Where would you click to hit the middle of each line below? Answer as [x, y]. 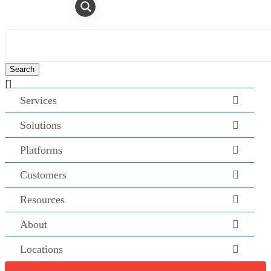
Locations [41, 249]
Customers [43, 175]
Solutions [41, 125]
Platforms [41, 150]
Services [38, 100]
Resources [42, 200]
